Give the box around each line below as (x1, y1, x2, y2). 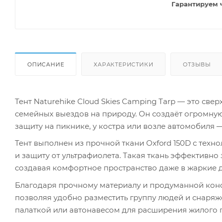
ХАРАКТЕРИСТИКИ (94, 60, 154, 68)
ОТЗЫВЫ (183, 60, 212, 68)
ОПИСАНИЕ (27, 60, 64, 68)
